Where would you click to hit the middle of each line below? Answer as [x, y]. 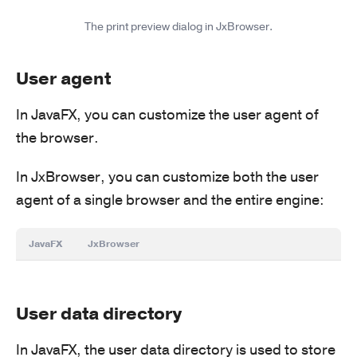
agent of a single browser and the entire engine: [170, 200]
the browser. [57, 137]
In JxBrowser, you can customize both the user [167, 177]
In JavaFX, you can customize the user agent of [167, 114]
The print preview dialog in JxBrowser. [178, 26]
